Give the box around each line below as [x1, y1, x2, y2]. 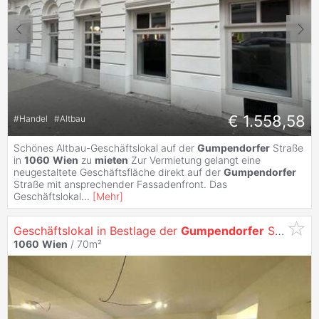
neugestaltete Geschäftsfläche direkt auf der [14, 165, 224, 178]
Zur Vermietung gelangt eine [128, 153, 261, 166]
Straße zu [264, 223, 275, 238]
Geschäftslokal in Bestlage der [14, 223, 181, 238]
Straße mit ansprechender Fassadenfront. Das [14, 177, 227, 190]
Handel [19, 113, 50, 125]
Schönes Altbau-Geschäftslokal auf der [14, 141, 197, 154]
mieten [95, 153, 128, 166]
